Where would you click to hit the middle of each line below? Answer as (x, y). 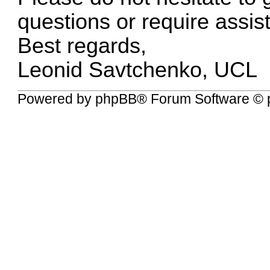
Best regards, (82, 46)
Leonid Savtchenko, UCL (138, 70)
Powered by (57, 99)
